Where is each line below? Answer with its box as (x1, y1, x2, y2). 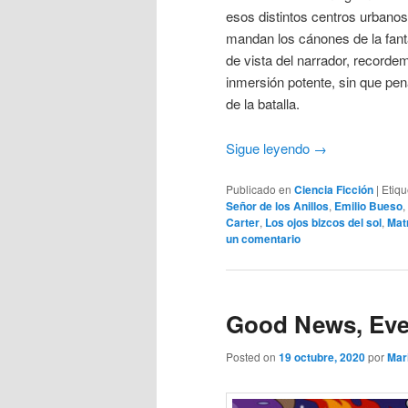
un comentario (226, 230, 301, 248)
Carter (226, 214, 260, 231)
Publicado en (226, 181, 291, 198)
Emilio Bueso (334, 198, 403, 215)
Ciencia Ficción (294, 181, 373, 199)
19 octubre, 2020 (279, 348, 365, 365)
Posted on (226, 348, 279, 364)
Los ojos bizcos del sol (265, 214, 382, 231)
